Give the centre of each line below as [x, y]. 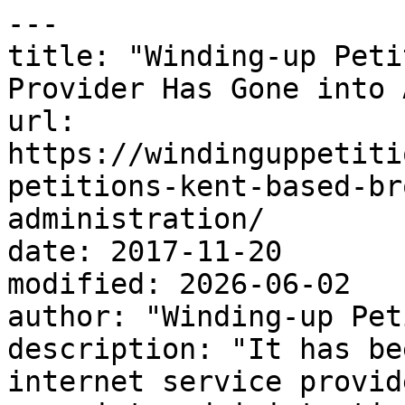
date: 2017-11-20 [145, 251]
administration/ [136, 219]
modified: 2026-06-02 [179, 284]
